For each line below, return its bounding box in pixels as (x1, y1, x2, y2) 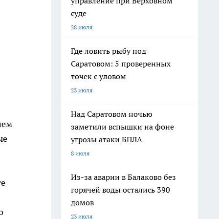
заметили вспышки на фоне (71, 122, 174, 131)
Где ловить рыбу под (71, 46, 146, 56)
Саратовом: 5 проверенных (71, 59, 171, 68)
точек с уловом (71, 71, 126, 81)
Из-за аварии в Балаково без (71, 172, 176, 182)
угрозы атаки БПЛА (71, 134, 142, 144)
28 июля (71, 23, 92, 31)
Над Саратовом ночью (71, 109, 153, 119)
